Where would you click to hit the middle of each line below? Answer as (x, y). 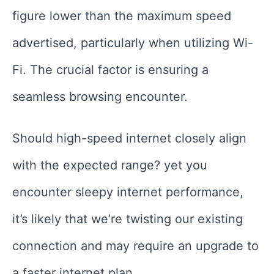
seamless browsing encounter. (100, 96)
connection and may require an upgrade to (135, 246)
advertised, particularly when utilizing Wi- (133, 43)
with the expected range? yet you (110, 165)
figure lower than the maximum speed (122, 16)
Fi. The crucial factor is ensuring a (110, 69)
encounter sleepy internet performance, (128, 192)
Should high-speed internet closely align (129, 138)
